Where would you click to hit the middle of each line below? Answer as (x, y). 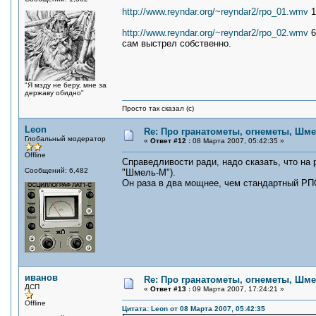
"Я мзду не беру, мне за (66, 85)
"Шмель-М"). (149, 172)
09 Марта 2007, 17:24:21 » (237, 289)
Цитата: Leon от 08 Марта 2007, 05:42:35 (194, 309)
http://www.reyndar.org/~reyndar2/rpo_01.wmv (215, 12)
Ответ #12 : (170, 141)
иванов (41, 278)
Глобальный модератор (65, 139)
